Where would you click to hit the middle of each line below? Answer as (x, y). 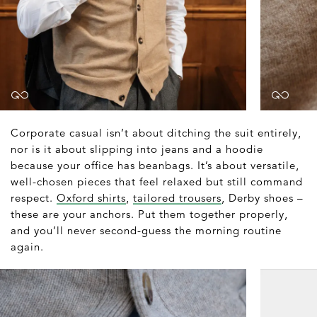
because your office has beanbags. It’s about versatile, (155, 165)
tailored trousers (177, 197)
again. (27, 246)
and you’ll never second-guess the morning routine (146, 230)
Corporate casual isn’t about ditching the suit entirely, (156, 132)
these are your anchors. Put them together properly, (149, 214)
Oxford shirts (91, 197)
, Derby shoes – (263, 197)
